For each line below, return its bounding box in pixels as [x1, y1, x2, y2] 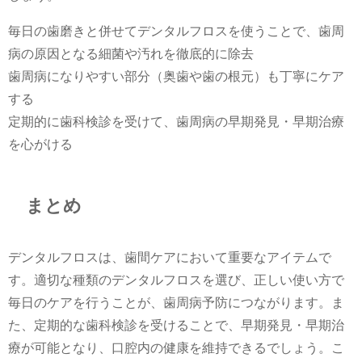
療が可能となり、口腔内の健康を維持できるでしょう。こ [8, 340, 344, 355]
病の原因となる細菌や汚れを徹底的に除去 [8, 47, 254, 61]
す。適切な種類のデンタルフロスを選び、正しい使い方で [8, 272, 344, 287]
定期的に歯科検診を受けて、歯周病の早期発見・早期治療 [8, 115, 344, 129]
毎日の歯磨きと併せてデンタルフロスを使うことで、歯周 [8, 24, 344, 39]
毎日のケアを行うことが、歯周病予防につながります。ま [8, 295, 344, 309]
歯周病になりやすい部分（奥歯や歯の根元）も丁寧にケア [8, 69, 344, 84]
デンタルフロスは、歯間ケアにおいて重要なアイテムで [8, 250, 331, 264]
